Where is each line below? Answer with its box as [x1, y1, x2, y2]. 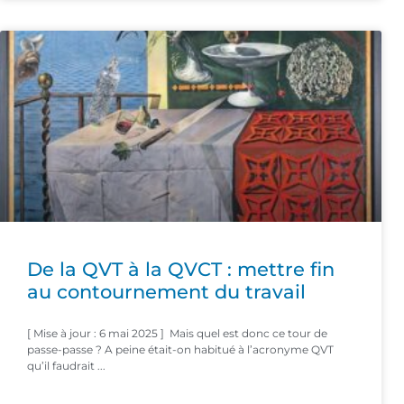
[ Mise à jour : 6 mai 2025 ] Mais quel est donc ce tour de [27, 326, 327, 340]
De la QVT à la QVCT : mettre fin [27, 257, 335, 280]
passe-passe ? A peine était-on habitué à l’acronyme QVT [27, 342, 334, 356]
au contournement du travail [27, 280, 306, 303]
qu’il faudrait [27, 358, 95, 372]
